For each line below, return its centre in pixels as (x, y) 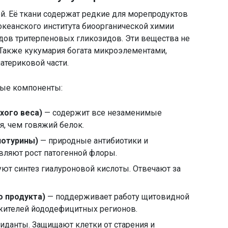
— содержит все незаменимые (102, 113)
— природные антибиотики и (93, 141)
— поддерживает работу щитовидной (117, 197)
